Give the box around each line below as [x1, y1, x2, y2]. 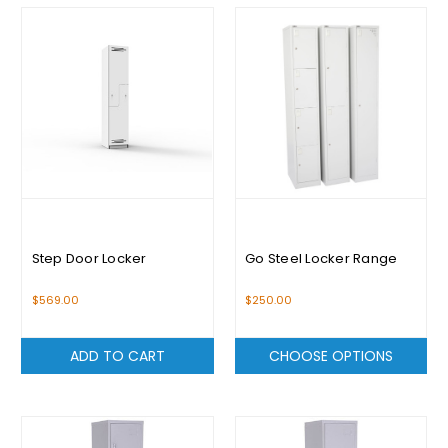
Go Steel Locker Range [245, 248, 398, 268]
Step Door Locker [31, 248, 147, 268]
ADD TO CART [69, 345, 165, 366]
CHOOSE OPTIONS [268, 345, 393, 366]
